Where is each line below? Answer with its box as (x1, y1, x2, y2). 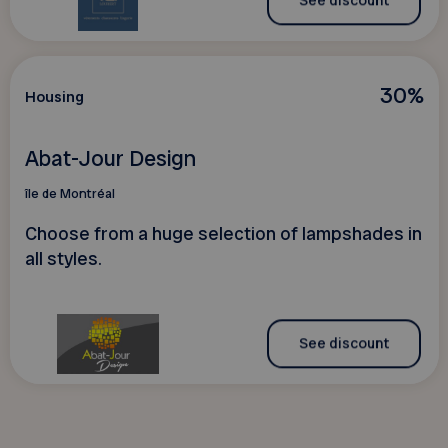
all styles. (24, 246, 102, 271)
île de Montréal (24, 185, 115, 203)
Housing (24, 87, 84, 107)
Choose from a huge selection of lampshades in (24, 221, 422, 246)
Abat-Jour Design (24, 144, 196, 174)
